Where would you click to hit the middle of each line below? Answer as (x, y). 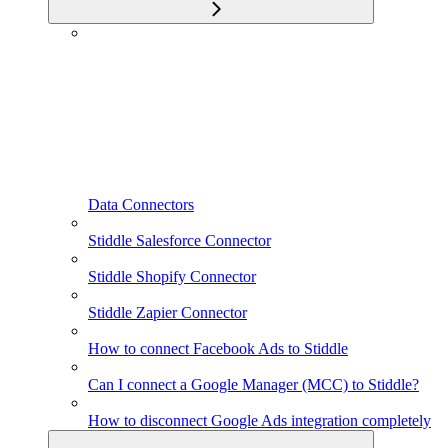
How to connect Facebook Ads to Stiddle (218, 348)
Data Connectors (141, 204)
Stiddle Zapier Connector (167, 312)
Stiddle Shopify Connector (172, 276)
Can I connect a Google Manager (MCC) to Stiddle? (253, 384)
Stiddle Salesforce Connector (179, 240)
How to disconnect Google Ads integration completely (259, 420)
